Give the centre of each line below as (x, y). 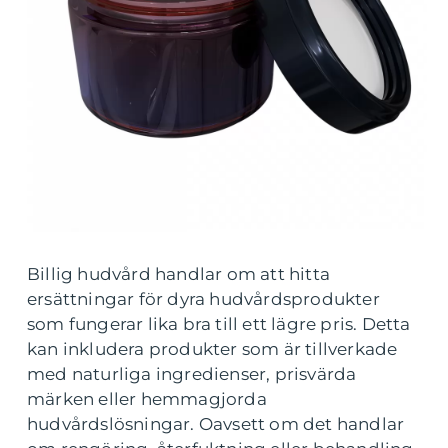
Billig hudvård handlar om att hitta (179, 274)
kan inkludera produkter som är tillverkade (212, 349)
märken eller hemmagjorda (147, 399)
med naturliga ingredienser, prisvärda (192, 374)
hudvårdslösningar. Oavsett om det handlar (216, 424)
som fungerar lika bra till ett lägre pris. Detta (219, 324)
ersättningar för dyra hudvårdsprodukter (203, 299)
